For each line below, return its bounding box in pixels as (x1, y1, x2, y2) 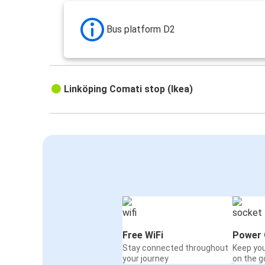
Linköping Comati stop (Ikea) (64, 83, 193, 95)
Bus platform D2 (106, 24, 176, 35)
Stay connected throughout (122, 243, 228, 253)
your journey (122, 254, 169, 264)
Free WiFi (122, 230, 163, 241)
